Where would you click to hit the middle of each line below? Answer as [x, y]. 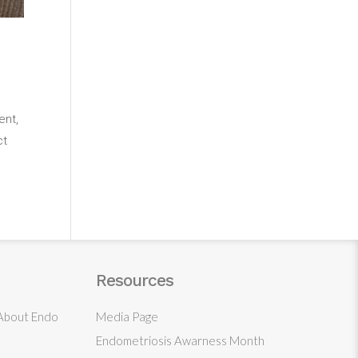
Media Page [127, 316]
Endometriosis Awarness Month [180, 340]
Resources [135, 280]
